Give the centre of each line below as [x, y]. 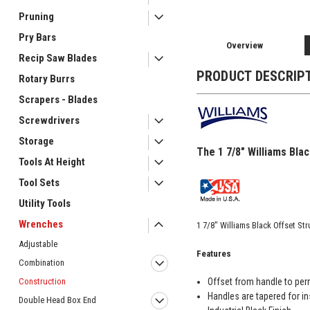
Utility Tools [45, 203]
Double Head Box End [57, 300]
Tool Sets [39, 183]
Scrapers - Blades [58, 100]
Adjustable [38, 244]
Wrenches [41, 224]
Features [213, 253]
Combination [42, 263]
